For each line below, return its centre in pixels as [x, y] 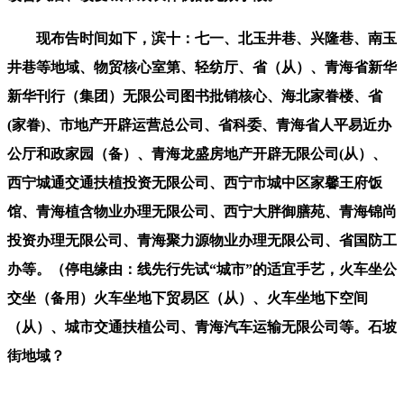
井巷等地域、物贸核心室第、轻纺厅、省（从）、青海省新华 [202, 67]
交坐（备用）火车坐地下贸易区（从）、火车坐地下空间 [188, 298]
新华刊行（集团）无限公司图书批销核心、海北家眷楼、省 [195, 96]
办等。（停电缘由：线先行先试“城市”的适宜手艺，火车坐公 [202, 269]
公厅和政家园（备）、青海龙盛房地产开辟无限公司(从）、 [197, 153]
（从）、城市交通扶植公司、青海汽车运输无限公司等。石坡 [202, 326]
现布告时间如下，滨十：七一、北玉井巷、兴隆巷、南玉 [202, 38]
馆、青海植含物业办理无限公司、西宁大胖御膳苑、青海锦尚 [202, 211]
